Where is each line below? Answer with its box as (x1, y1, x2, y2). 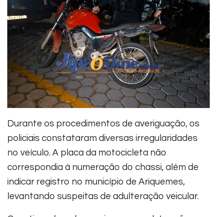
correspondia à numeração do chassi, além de (7, 162, 199, 172)
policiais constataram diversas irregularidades (7, 133, 198, 143)
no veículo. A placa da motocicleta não (7, 147, 167, 157)
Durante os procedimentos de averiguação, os (7, 118, 200, 128)
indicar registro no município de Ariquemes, (7, 176, 185, 186)
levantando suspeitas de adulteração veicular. (7, 191, 199, 201)
